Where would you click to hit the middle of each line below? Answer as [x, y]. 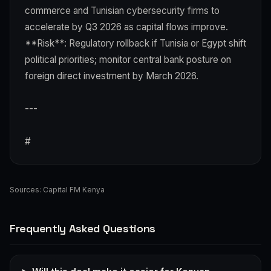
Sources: [26, 189]
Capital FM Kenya [74, 189]
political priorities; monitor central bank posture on [128, 59]
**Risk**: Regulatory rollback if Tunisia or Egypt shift [135, 43]
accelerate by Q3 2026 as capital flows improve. [126, 27]
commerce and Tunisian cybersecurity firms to [122, 10]
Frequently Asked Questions [83, 228]
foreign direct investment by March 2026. [112, 76]
